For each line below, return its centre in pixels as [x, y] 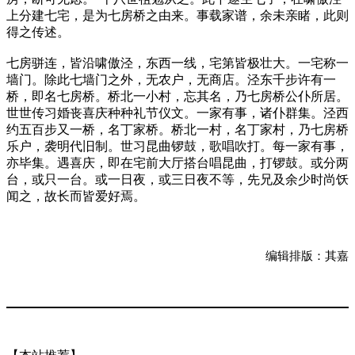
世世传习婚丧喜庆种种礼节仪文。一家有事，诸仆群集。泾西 [177, 113]
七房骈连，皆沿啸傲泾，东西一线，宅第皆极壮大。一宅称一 [177, 63]
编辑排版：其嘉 [307, 256]
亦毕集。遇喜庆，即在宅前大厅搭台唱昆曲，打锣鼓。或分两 [177, 163]
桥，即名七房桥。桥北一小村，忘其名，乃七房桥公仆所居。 [177, 97]
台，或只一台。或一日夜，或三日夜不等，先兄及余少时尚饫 [177, 180]
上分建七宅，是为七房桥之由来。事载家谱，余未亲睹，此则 [177, 16]
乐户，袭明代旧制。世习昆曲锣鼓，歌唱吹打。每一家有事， [177, 147]
